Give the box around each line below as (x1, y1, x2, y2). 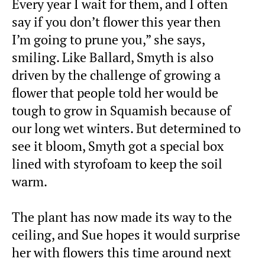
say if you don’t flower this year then (12, 13, 221, 30)
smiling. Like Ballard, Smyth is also (12, 49, 214, 66)
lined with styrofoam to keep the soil (12, 155, 222, 172)
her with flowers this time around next (12, 244, 231, 261)
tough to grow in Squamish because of (12, 102, 231, 119)
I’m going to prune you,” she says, (12, 31, 205, 48)
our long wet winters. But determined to (12, 119, 241, 137)
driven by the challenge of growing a (12, 66, 221, 83)
